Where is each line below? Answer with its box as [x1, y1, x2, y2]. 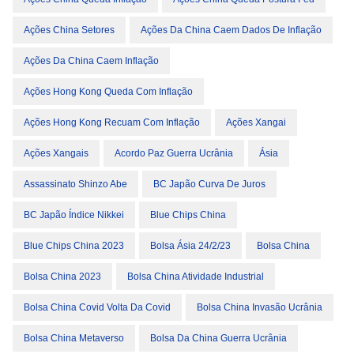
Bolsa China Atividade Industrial [127, 271, 264, 282]
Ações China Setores [24, 24, 115, 36]
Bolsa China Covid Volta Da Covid [24, 302, 171, 313]
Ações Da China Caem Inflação [24, 55, 159, 66]
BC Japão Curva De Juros [153, 179, 265, 190]
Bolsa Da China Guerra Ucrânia [150, 333, 287, 344]
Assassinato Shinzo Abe [24, 179, 127, 190]
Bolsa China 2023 [24, 271, 101, 282]
